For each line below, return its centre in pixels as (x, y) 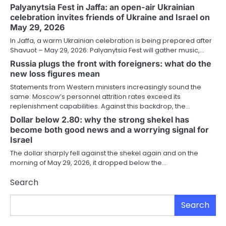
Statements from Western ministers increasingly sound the (106, 87)
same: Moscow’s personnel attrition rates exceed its (95, 96)
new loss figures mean (55, 73)
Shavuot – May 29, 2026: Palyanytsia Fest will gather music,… (107, 50)
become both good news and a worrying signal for (109, 129)
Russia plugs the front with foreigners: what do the (111, 63)
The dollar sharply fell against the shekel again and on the (104, 153)
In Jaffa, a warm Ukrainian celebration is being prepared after (111, 40)
